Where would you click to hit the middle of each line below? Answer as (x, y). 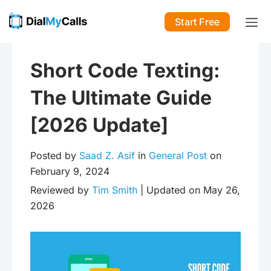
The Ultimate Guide (121, 98)
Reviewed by (61, 190)
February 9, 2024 (70, 171)
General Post (178, 155)
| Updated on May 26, (189, 190)
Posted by (55, 155)
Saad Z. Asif (107, 155)
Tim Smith (115, 190)
